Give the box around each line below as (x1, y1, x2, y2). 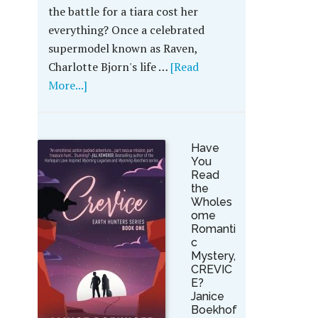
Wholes (190, 195, 232, 209)
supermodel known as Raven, (48, 40, 197, 56)
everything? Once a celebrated (48, 22, 204, 38)
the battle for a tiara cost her (48, 4, 198, 19)
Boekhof (190, 303, 237, 317)
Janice (190, 290, 224, 303)
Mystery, (190, 249, 236, 263)
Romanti (190, 222, 236, 236)
